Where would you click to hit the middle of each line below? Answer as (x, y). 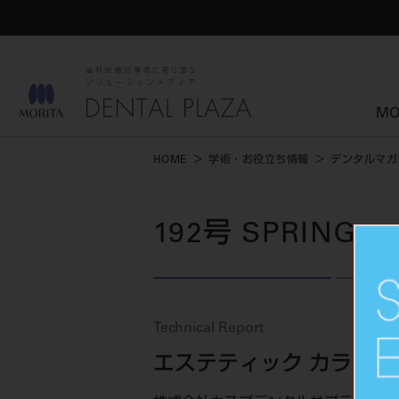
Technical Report (208, 329)
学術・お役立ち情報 (259, 161)
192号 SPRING (255, 236)
